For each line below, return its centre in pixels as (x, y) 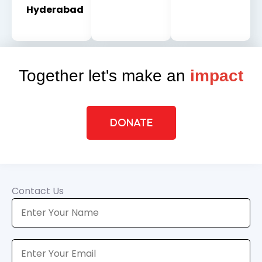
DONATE (131, 123)
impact (217, 76)
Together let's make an (104, 76)
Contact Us (38, 191)
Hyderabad (55, 9)
